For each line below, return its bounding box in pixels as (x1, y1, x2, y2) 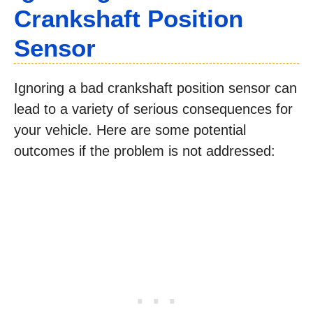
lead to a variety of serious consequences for (14, 101, 293, 117)
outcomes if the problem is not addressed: (14, 143, 275, 159)
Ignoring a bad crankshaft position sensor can (14, 80, 297, 96)
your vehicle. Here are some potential (14, 122, 246, 138)
